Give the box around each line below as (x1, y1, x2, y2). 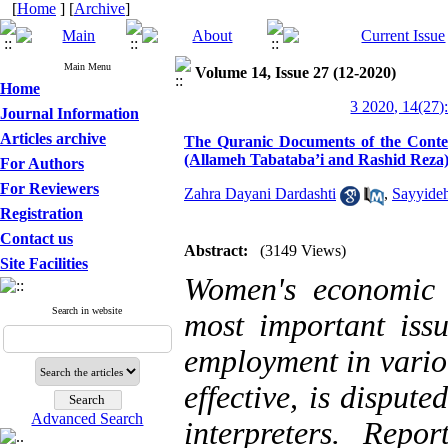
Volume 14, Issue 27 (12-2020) (195, 64, 396, 81)
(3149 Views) (260, 242, 346, 259)
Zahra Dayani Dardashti (184, 185, 336, 203)
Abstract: (184, 242, 248, 259)
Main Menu (64, 61, 111, 72)
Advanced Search (31, 410, 144, 427)
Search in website (52, 305, 123, 316)
